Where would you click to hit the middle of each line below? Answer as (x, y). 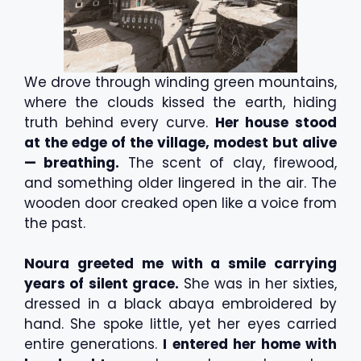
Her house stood (276, 122)
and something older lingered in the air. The (180, 183)
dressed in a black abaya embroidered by (180, 304)
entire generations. (94, 344)
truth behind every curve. (120, 122)
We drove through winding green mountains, (180, 82)
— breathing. (72, 162)
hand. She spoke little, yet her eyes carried (180, 324)
